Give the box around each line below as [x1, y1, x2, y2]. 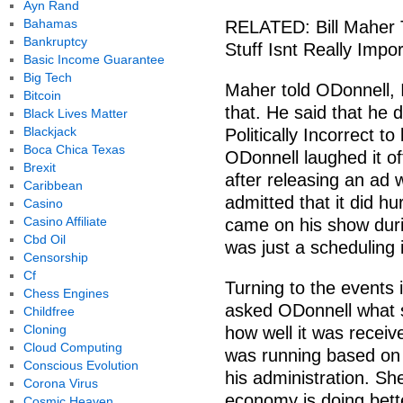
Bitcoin [22, 88, 61, 103]
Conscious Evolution [22, 358, 139, 372]
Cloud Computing [22, 340, 122, 354]
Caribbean [22, 178, 83, 193]
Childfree [22, 304, 75, 318]
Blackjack [22, 124, 76, 139]
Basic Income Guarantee [22, 52, 165, 67]
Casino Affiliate [22, 214, 107, 228]
